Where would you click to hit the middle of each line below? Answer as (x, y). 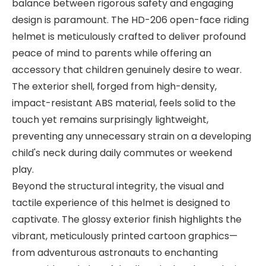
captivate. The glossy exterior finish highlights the (127, 219)
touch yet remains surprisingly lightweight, (110, 119)
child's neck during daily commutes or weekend (122, 153)
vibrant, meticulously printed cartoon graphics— (125, 236)
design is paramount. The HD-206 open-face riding (130, 20)
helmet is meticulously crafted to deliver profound (129, 36)
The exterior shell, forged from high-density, (114, 86)
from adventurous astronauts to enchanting (115, 252)
